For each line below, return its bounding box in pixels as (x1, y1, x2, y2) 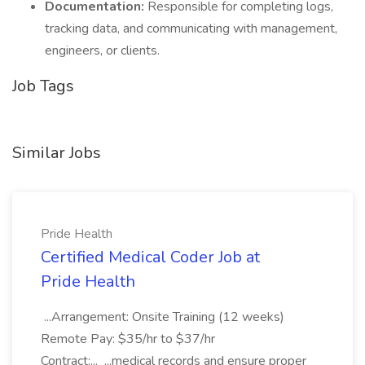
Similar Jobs (12, 142, 101, 164)
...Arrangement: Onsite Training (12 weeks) (41, 308, 284, 326)
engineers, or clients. (45, 42, 160, 59)
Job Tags (12, 75, 74, 97)
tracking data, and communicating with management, (45, 20, 337, 37)
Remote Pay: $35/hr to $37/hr (41, 330, 215, 348)
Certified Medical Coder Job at (41, 246, 260, 268)
